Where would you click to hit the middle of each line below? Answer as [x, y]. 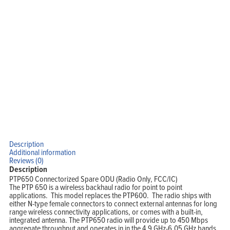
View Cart [92, 47]
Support [91, 28]
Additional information [42, 152]
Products [92, 16]
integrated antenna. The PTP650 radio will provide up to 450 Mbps [108, 220]
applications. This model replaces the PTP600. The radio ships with [110, 195]
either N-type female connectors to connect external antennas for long [113, 204]
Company [92, 34]
